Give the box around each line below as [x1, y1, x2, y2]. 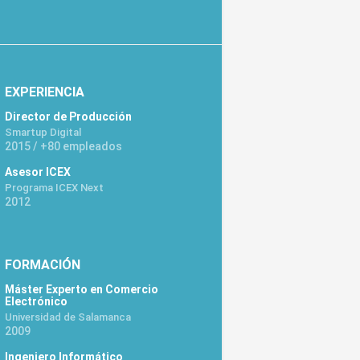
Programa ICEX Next [5, 181, 104, 194]
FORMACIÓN [5, 256, 80, 272]
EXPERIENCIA [5, 84, 84, 100]
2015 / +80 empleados [5, 139, 122, 153]
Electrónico [5, 294, 67, 308]
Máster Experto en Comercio [5, 282, 158, 296]
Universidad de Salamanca [5, 310, 131, 323]
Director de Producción [5, 109, 132, 123]
